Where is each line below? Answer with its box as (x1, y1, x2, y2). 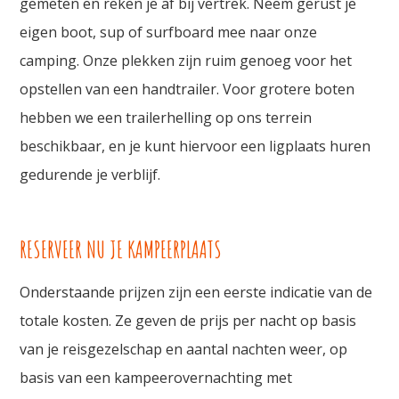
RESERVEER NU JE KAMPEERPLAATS (20, 235, 223, 265)
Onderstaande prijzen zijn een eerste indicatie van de (20, 282, 373, 303)
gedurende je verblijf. (20, 165, 161, 185)
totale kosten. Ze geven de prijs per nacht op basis (20, 311, 357, 331)
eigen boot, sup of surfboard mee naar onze (20, 22, 318, 43)
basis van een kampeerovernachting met (20, 368, 293, 388)
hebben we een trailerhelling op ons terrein (20, 108, 313, 128)
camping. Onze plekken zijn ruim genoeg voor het (20, 51, 353, 71)
